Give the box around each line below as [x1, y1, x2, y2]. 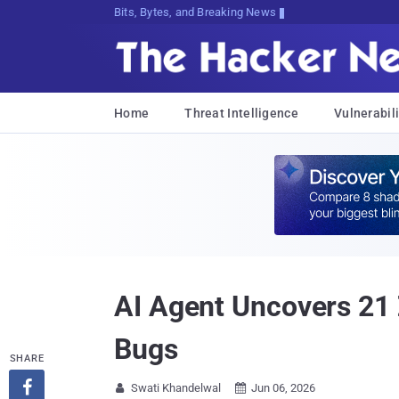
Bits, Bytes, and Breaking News [113, 5, 277, 19]
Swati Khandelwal [131, 381, 221, 395]
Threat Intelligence [184, 106, 298, 120]
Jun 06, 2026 [251, 381, 315, 395]
